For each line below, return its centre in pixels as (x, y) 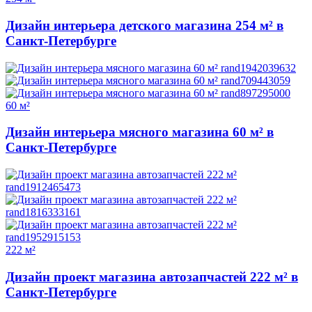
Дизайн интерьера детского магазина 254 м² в (145, 25)
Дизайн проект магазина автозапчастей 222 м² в (152, 276)
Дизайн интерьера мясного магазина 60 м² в (140, 132)
